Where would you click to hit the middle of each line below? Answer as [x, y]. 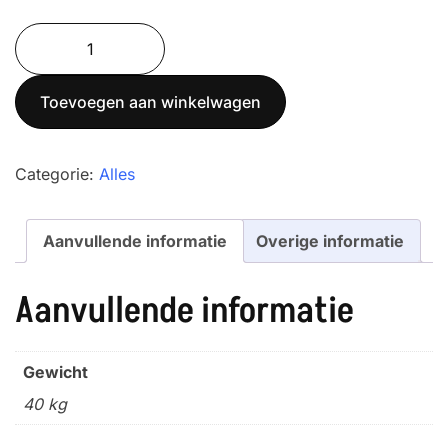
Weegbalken [60, 113]
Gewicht [55, 371]
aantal [36, 191]
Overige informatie [330, 241]
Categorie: [57, 174]
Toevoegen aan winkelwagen [150, 102]
